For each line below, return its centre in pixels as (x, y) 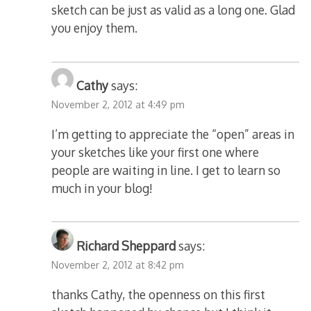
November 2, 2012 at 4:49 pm (118, 105)
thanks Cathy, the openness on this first (159, 294)
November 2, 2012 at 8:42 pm (118, 265)
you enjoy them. (95, 28)
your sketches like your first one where (155, 152)
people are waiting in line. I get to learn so (166, 170)
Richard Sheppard (126, 246)
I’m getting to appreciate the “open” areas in (173, 134)
